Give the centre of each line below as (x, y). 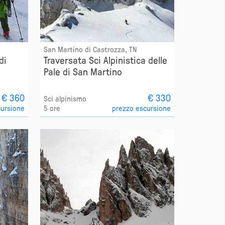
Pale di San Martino (83, 72)
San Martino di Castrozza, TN (90, 49)
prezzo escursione (142, 108)
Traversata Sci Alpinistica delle (105, 60)
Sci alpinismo (65, 99)
